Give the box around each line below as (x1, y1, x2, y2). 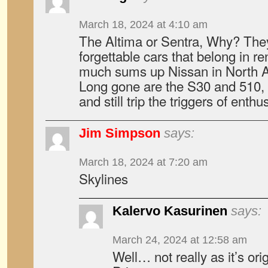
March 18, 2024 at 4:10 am (79, 19, 208, 31)
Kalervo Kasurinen (112, 203, 227, 218)
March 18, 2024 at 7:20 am (79, 156, 208, 168)
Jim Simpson (79, 126, 160, 141)
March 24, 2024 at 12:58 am (112, 234, 247, 246)
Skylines (79, 169, 128, 188)
